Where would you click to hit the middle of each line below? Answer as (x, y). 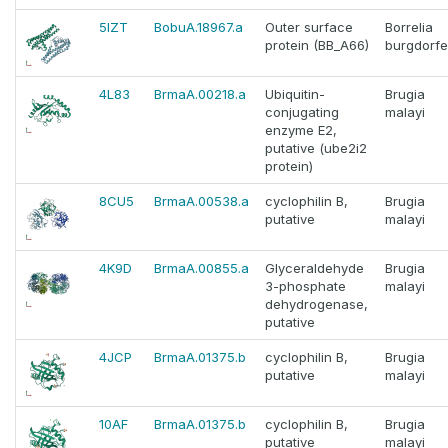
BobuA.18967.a (198, 27)
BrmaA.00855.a (201, 268)
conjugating (302, 112)
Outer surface (309, 27)
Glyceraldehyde (314, 268)
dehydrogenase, (316, 304)
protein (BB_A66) (317, 45)
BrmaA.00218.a (200, 94)
